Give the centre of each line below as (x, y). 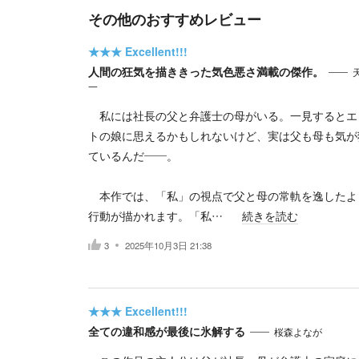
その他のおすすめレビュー (174, 19)
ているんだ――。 (133, 155)
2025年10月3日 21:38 (168, 245)
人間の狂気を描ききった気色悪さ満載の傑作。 (206, 71)
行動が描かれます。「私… (155, 216)
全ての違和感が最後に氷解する (166, 331)
